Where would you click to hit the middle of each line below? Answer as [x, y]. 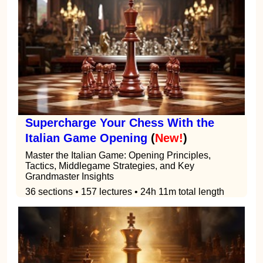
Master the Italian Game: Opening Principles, [118, 155]
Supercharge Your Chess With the [120, 122]
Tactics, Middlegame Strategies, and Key [110, 166]
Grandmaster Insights [70, 176]
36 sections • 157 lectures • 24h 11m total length [125, 191]
